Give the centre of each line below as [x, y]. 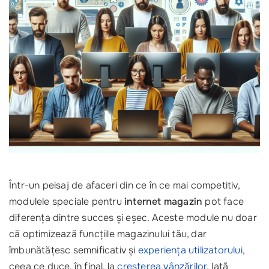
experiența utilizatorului [190, 250]
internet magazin [164, 201]
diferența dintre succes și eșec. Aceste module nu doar [133, 218]
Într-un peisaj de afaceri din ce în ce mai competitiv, [124, 185]
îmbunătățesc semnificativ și [74, 250]
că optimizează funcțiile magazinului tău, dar [108, 234]
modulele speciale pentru [67, 201]
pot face [223, 201]
